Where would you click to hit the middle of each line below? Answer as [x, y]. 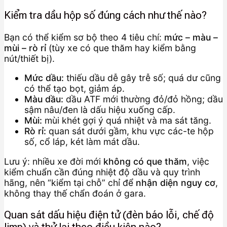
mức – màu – [191, 37]
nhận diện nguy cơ [176, 182]
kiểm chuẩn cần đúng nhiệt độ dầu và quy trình [102, 172]
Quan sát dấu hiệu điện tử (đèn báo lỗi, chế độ [109, 215]
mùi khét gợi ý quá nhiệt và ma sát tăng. [127, 121]
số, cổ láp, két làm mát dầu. [82, 142]
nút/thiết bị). [29, 58]
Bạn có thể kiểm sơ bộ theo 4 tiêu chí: [84, 37]
